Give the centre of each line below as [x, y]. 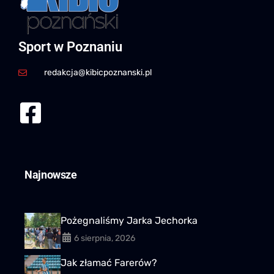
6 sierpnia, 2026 [104, 239]
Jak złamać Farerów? [109, 263]
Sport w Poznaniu [70, 47]
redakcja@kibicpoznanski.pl [98, 73]
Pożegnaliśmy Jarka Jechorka [129, 221]
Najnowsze [51, 175]
